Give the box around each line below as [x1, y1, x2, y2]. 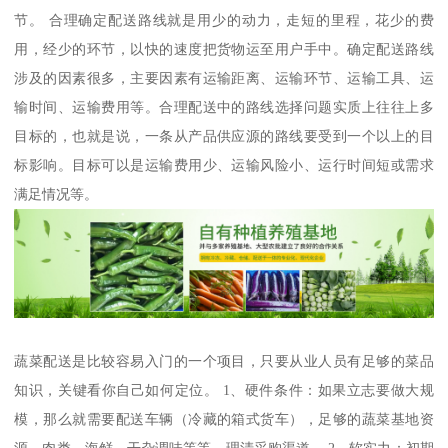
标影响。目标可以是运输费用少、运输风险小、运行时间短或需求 [14, 156, 434, 173]
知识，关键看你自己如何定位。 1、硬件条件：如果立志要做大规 [14, 382, 434, 399]
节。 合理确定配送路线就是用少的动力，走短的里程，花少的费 [14, 11, 434, 28]
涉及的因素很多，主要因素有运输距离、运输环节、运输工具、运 [14, 69, 434, 86]
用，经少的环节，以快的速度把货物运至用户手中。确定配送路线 [14, 40, 434, 57]
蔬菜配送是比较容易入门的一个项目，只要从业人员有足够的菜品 [14, 353, 434, 370]
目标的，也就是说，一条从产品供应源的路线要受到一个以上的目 [14, 127, 434, 144]
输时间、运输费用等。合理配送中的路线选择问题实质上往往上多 [14, 98, 434, 115]
